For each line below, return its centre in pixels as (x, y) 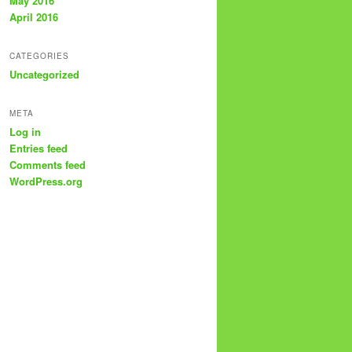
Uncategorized (44, 74)
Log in (25, 132)
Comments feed (48, 165)
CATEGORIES (39, 55)
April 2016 (34, 16)
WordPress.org (46, 181)
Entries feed (38, 148)
